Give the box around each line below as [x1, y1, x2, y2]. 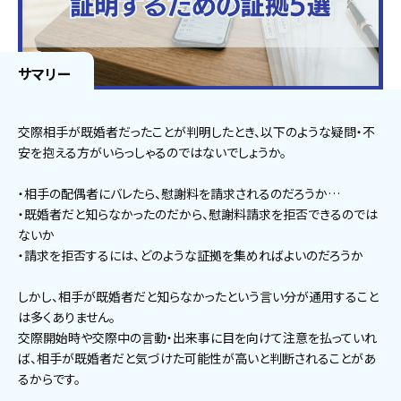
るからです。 [18, 370, 81, 388]
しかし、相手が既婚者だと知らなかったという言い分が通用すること [18, 287, 379, 306]
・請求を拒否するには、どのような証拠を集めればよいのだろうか [18, 246, 363, 265]
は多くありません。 [18, 308, 115, 327]
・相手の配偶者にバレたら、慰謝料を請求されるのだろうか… [18, 184, 340, 203]
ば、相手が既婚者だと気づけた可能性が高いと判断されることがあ [18, 349, 376, 368]
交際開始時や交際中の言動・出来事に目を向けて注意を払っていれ [18, 328, 377, 347]
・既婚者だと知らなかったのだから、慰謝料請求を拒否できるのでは [18, 205, 378, 224]
